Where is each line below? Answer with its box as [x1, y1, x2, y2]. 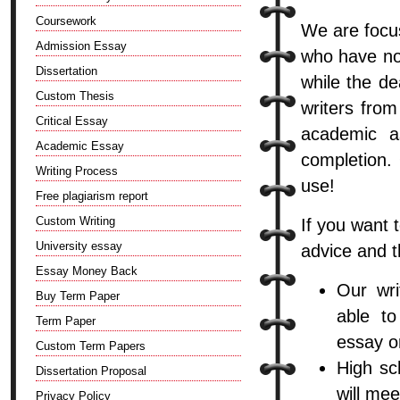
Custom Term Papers [36, 339, 146, 353]
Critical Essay [36, 114, 108, 128]
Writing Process [36, 164, 118, 178]
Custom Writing [36, 214, 115, 228]
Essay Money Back [36, 264, 137, 278]
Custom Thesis [36, 89, 114, 103]
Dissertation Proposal [36, 364, 146, 378]
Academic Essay [36, 139, 124, 153]
